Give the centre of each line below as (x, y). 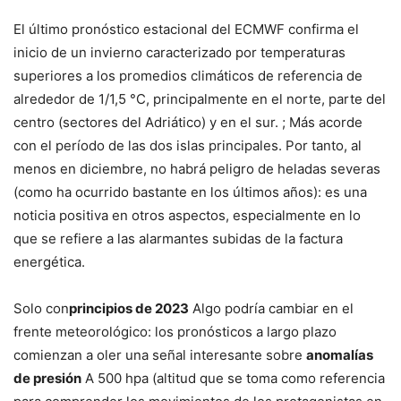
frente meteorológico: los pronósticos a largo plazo (175, 332)
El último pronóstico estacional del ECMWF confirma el (186, 30)
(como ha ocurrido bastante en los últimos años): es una (190, 192)
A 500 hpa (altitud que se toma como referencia (233, 379)
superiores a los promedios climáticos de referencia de (188, 76)
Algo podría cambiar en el (271, 309)
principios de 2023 (129, 309)
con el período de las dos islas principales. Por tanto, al (188, 146)
